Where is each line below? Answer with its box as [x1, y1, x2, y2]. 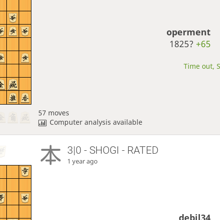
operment [166, 26, 211, 38]
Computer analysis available [50, 117, 143, 127]
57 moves [38, 108, 69, 117]
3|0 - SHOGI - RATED [67, 144, 159, 156]
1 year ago [67, 157, 98, 165]
